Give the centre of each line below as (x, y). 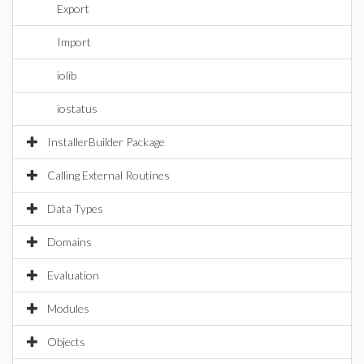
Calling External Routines (108, 175)
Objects (66, 342)
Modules (68, 308)
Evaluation (73, 275)
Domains (69, 242)
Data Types (75, 208)
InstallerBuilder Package (106, 142)
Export (73, 9)
